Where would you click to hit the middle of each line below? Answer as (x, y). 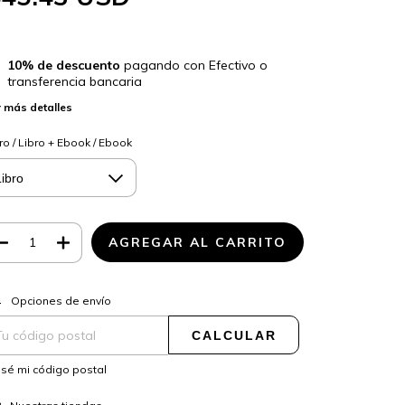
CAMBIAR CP (250, 296)
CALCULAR (234, 336)
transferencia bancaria (74, 82)
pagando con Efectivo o (193, 66)
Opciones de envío (61, 301)
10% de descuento (63, 66)
